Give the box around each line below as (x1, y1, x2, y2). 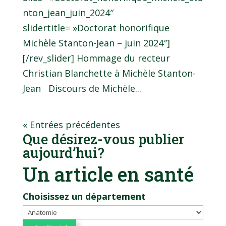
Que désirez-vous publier (22, 130, 184, 148)
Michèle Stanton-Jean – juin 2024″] (22, 37, 170, 49)
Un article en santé (22, 161, 194, 187)
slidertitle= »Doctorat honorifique (22, 22, 169, 34)
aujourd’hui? (22, 144, 104, 162)
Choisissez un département (22, 190, 146, 203)
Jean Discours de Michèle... (22, 82, 141, 95)
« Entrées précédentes (22, 119, 120, 131)
